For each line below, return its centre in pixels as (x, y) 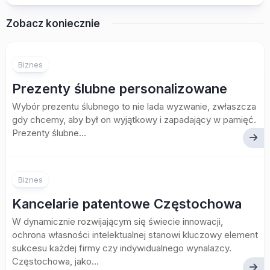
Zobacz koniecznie (53, 24)
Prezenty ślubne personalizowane (120, 89)
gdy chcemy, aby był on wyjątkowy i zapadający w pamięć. (134, 120)
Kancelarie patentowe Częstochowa (127, 204)
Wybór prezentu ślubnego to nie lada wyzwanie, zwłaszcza (134, 106)
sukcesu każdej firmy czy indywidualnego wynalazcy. (122, 248)
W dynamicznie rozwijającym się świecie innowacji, (118, 221)
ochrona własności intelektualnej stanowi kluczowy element (135, 235)
